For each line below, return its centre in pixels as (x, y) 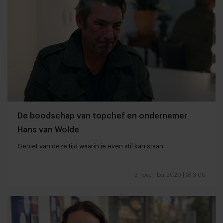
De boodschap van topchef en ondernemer (102, 116)
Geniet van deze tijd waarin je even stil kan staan (90, 146)
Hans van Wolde (48, 130)
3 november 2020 (158, 175)
